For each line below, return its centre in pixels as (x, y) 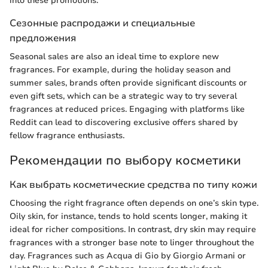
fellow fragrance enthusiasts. (67, 136)
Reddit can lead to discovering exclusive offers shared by (124, 123)
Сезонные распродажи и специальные (102, 23)
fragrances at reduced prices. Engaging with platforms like (127, 109)
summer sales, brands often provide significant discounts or (128, 83)
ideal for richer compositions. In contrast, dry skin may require (133, 230)
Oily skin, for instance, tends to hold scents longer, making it (128, 217)
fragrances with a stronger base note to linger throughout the (132, 243)
